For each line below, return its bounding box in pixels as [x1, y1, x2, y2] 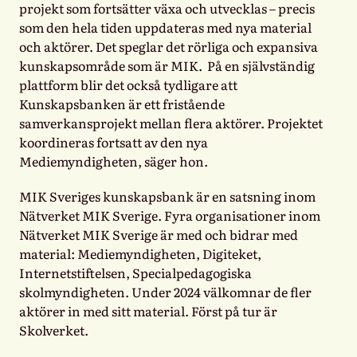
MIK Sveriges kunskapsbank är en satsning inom [19, 186, 316, 206]
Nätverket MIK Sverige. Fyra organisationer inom [19, 205, 320, 225]
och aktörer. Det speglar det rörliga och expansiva [19, 36, 318, 56]
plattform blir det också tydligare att [19, 74, 237, 94]
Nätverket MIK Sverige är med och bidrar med [19, 224, 298, 244]
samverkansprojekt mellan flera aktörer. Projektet [19, 112, 323, 132]
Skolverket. [19, 320, 88, 339]
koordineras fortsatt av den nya [19, 131, 208, 151]
